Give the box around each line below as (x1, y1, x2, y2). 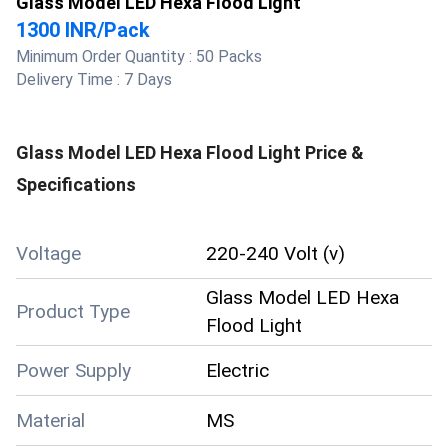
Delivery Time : (16, 70, 124, 89)
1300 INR (16, 18, 97, 42)
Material (16, 408, 85, 432)
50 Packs (196, 47, 262, 66)
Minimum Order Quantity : (16, 47, 196, 66)
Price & (301, 142, 364, 163)
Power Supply (16, 358, 131, 382)
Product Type (16, 300, 130, 323)
